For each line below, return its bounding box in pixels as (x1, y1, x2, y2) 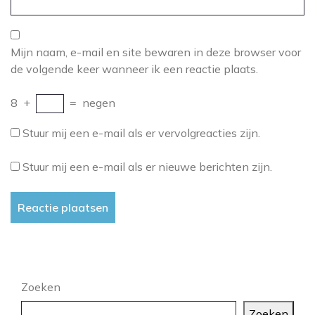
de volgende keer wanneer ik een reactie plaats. (11, 62, 258, 76)
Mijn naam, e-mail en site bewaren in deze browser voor (11, 45, 301, 59)
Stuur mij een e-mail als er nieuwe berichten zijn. (22, 160, 272, 174)
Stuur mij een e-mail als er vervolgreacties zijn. (22, 126, 260, 140)
